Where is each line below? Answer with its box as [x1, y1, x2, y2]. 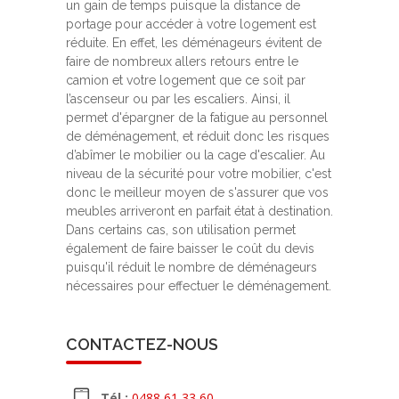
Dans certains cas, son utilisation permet [66, 223, 296, 238]
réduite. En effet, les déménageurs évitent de [66, 36, 322, 51]
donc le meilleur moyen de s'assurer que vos [66, 185, 329, 200]
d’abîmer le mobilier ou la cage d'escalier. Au [66, 148, 325, 163]
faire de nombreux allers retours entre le [66, 54, 298, 69]
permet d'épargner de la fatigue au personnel [66, 110, 328, 126]
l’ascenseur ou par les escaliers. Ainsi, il [66, 92, 290, 107]
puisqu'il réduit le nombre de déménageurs [66, 260, 317, 275]
